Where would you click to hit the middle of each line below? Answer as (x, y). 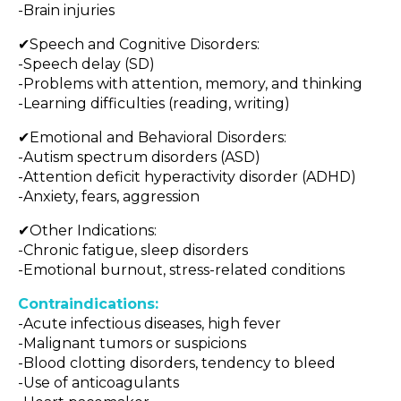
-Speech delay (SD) (86, 64)
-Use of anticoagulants (98, 383)
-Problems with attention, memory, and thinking (190, 84)
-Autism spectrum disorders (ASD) (139, 157)
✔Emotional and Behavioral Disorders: (152, 137)
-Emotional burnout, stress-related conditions (181, 270)
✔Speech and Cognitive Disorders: (139, 44)
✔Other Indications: (87, 230)
